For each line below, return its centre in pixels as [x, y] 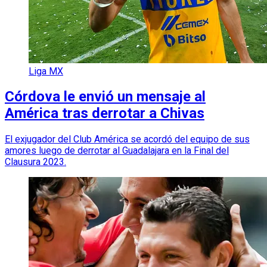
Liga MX [46, 71]
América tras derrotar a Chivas [105, 114]
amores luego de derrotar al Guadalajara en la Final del [117, 151]
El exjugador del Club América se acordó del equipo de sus [127, 139]
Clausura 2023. [35, 162]
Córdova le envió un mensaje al [105, 97]
